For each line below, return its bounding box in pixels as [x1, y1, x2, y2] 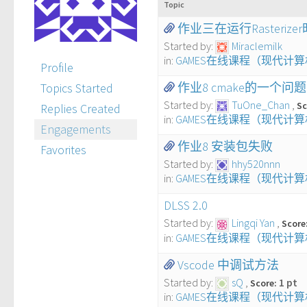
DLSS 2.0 [164, 197, 208, 214]
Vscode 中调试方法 [177, 256, 279, 273]
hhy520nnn [232, 157, 280, 171]
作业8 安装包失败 [177, 138, 273, 155]
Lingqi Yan [232, 216, 275, 230]
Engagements [40, 121, 111, 137]
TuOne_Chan [232, 98, 290, 112]
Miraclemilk [232, 39, 282, 53]
